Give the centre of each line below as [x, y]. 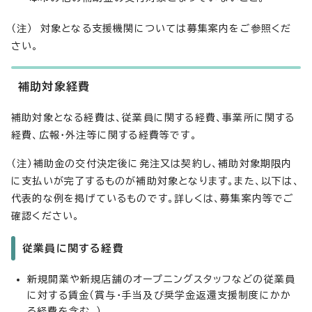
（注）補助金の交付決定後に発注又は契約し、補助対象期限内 [152, 164]
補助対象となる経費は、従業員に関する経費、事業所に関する [153, 118]
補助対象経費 [54, 86]
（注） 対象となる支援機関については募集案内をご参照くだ [151, 29]
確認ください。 [46, 216]
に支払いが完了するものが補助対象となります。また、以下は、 [155, 181]
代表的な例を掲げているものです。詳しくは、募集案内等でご [153, 198]
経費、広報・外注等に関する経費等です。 [104, 135]
